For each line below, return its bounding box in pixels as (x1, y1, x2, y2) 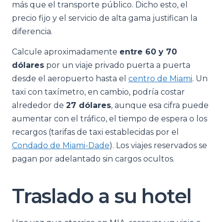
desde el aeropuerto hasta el (12, 74, 128, 83)
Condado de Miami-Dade (12, 141, 110, 150)
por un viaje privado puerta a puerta (44, 60, 190, 70)
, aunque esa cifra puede (111, 101, 209, 110)
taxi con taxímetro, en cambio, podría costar (12, 87, 185, 97)
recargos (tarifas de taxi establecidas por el (12, 127, 179, 137)
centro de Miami (128, 74, 192, 83)
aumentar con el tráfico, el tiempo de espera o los (12, 114, 207, 123)
